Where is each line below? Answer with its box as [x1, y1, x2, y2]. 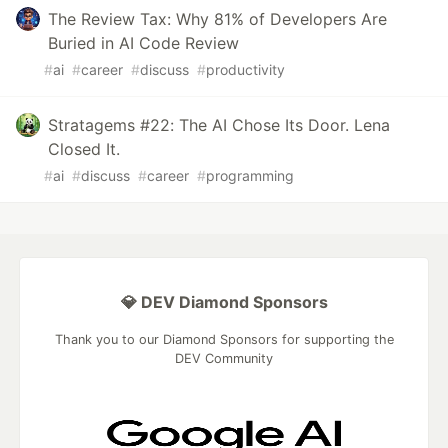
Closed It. [48, 139, 120, 160]
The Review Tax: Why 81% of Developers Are [48, 9, 387, 30]
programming [206, 167, 294, 185]
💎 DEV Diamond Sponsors [120, 292, 328, 313]
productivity [206, 61, 285, 79]
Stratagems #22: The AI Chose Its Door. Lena [48, 115, 390, 136]
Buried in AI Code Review [48, 33, 239, 54]
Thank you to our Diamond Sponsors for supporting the [54, 332, 394, 348]
